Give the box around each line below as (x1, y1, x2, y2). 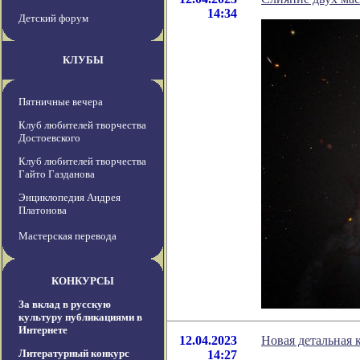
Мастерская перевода (18, 230, 117, 243)
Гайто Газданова (18, 168, 95, 181)
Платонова (18, 204, 67, 217)
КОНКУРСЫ (51, 275, 114, 288)
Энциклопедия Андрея (18, 191, 121, 204)
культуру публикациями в (18, 311, 142, 324)
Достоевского (18, 132, 80, 145)
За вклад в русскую (18, 298, 111, 311)
